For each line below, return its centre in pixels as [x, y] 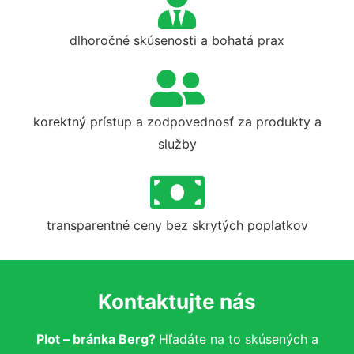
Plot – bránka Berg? [97, 339]
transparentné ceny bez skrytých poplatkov [177, 225]
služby [177, 144]
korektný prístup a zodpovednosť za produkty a [177, 122]
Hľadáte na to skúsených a [238, 339]
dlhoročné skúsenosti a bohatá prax [177, 40]
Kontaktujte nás [177, 301]
